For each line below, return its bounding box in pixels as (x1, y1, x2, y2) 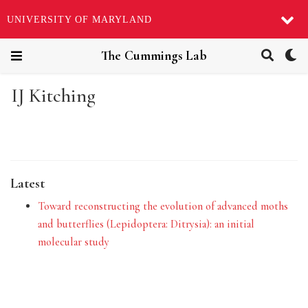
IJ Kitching (11, 84, 96, 108)
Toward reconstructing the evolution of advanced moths (38, 199, 288, 213)
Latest (10, 174, 45, 192)
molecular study (38, 234, 109, 249)
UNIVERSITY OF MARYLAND (7, 14, 152, 25)
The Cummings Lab (101, 47, 207, 64)
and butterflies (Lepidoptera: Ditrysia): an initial (38, 217, 254, 231)
